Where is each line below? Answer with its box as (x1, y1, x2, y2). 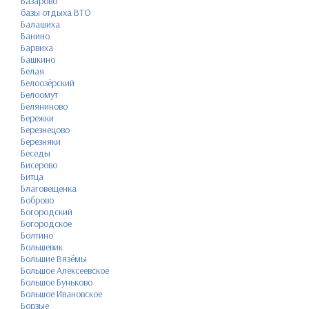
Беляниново (21, 99, 68, 112)
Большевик (21, 240, 63, 253)
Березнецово (21, 123, 70, 136)
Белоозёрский (21, 76, 74, 89)
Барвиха (21, 41, 53, 54)
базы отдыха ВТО (21, 6, 91, 19)
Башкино (21, 52, 55, 66)
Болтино (21, 228, 53, 241)
